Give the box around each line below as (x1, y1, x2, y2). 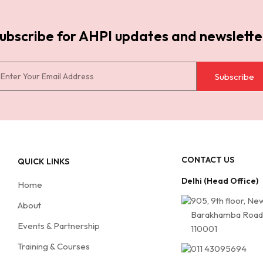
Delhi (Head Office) (181, 176, 258, 186)
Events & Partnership (18, 220, 100, 231)
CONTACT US (181, 154, 234, 165)
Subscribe (214, 71, 254, 82)
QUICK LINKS (18, 156, 69, 167)
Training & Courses (18, 241, 90, 252)
